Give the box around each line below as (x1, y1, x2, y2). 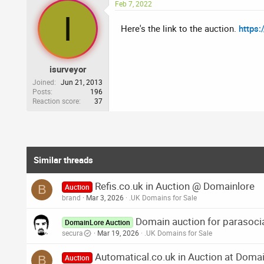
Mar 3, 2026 (86, 193, 124, 203)
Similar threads (34, 154, 93, 166)
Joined (32, 77, 54, 87)
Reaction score (32, 96, 79, 106)
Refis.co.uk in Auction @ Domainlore (95, 179, 255, 193)
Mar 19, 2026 (97, 228, 139, 238)
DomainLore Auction (65, 217, 131, 227)
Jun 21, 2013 (61, 77, 103, 87)
